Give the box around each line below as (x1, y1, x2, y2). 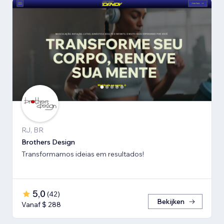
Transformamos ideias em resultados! (21, 149, 144, 158)
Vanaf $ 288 (21, 199, 61, 209)
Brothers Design (21, 137, 75, 146)
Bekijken (157, 196, 184, 206)
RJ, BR (21, 125, 43, 134)
